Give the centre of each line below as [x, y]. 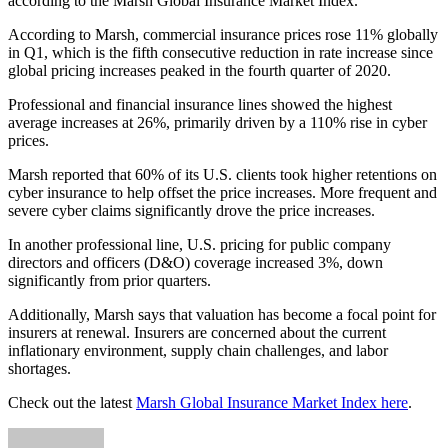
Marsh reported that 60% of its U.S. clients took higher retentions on [222, 174]
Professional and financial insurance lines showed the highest [200, 104]
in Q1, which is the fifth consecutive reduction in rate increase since [220, 52]
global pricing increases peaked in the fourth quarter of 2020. [199, 70]
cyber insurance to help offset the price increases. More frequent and [222, 192]
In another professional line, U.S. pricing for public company [199, 244]
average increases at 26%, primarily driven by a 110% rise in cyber [217, 122]
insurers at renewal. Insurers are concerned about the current [197, 332]
